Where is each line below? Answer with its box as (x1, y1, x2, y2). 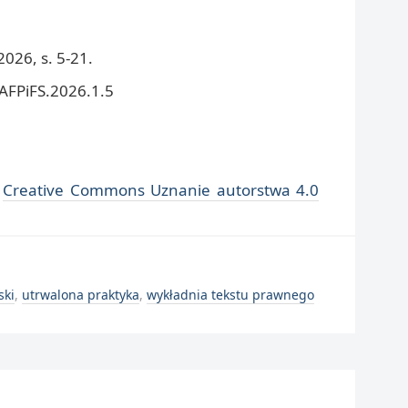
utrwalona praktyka (22, 286, 139, 303)
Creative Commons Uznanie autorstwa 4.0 (3, 178, 320, 200)
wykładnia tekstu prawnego (147, 286, 314, 303)
